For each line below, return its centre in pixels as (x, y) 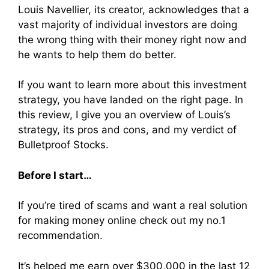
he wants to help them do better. (97, 54)
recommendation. (60, 235)
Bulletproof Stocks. (63, 145)
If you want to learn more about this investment (132, 85)
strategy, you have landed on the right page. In (131, 100)
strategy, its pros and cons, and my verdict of (127, 130)
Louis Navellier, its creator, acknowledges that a (134, 9)
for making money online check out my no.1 (122, 220)
